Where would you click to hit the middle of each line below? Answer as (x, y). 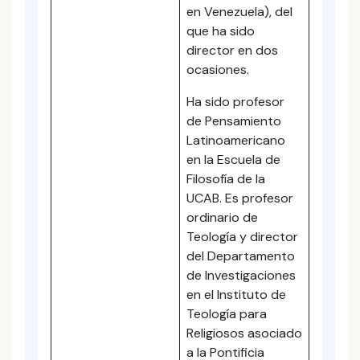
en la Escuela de (233, 160)
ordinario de (222, 217)
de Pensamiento (234, 121)
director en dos (232, 50)
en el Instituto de (236, 295)
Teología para (227, 314)
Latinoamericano (236, 140)
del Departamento (241, 256)
